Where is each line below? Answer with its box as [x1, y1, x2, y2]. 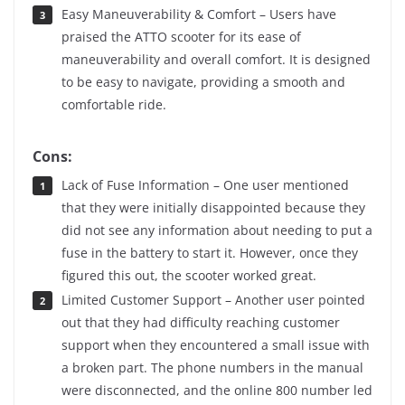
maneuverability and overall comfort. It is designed [61, 50, 371, 68]
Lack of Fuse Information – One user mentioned [61, 175, 349, 193]
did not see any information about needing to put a [61, 221, 372, 239]
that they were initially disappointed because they [61, 198, 365, 216]
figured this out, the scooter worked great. [61, 266, 316, 284]
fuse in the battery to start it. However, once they [61, 243, 358, 261]
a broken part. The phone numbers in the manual [61, 358, 363, 376]
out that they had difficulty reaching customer [61, 313, 340, 331]
